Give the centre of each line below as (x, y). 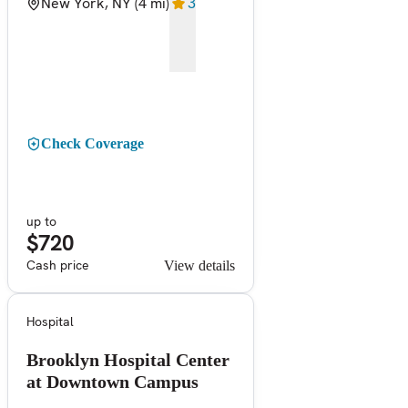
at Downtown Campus (112, 381)
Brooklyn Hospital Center (128, 359)
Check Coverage (92, 143)
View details (199, 265)
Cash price (58, 265)
